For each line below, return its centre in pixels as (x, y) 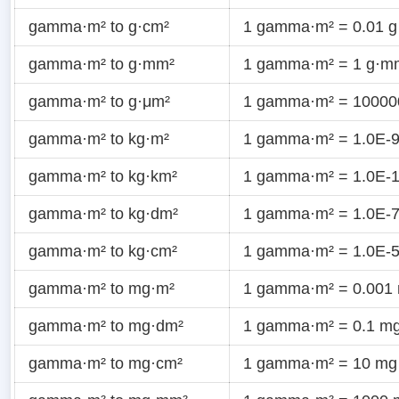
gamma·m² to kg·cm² (103, 252)
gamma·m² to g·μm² (99, 102)
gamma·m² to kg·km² (103, 177)
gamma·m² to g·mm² (102, 65)
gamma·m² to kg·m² (99, 139)
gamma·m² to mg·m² (102, 289)
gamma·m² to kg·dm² (103, 214)
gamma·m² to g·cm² (99, 27)
